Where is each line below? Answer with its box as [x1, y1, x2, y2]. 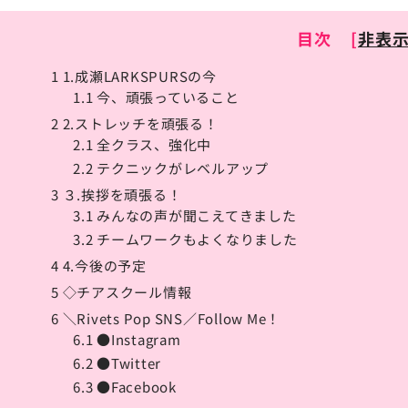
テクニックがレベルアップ [93, 158, 269, 178]
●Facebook [93, 377, 177, 397]
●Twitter [93, 353, 161, 373]
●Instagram [93, 330, 181, 350]
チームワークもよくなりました [93, 229, 298, 250]
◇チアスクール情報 [58, 282, 192, 302]
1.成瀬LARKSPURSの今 [58, 66, 217, 87]
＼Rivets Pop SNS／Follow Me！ [58, 309, 280, 329]
